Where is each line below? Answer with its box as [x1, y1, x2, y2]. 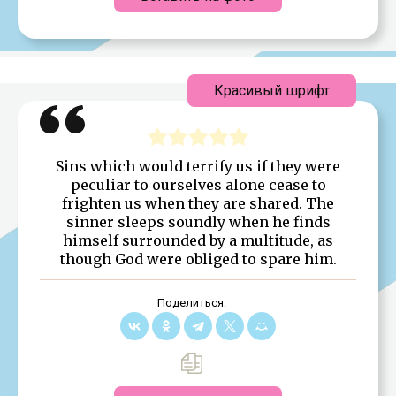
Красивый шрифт [214, 81, 330, 99]
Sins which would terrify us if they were [56, 156, 340, 175]
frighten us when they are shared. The [62, 194, 334, 212]
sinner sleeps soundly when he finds [65, 212, 331, 231]
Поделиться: [156, 295, 226, 309]
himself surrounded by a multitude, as [63, 231, 333, 249]
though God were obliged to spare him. [59, 249, 337, 268]
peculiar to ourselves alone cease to [70, 175, 326, 194]
